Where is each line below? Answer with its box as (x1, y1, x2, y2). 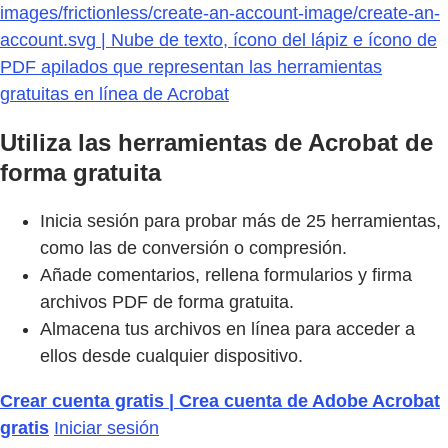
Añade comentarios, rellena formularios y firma (40, 265, 412, 286)
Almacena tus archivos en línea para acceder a (40, 319, 415, 340)
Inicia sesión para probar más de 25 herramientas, (40, 211, 441, 232)
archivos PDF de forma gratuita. (40, 292, 294, 313)
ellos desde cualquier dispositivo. (40, 346, 303, 367)
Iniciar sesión (54, 418, 159, 439)
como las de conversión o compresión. (40, 238, 347, 259)
